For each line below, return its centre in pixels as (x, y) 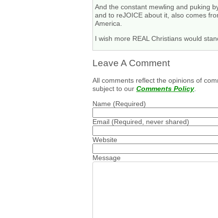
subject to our (114, 88)
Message (107, 158)
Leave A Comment (131, 63)
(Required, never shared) (149, 122)
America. (109, 24)
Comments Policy (165, 88)
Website (105, 140)
